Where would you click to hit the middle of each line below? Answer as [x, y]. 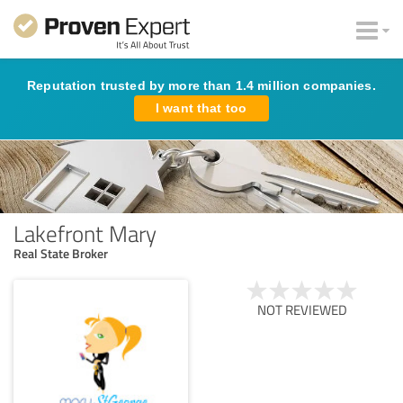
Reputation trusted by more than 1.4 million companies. [201, 85]
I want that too [201, 108]
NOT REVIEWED [302, 309]
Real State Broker [61, 253]
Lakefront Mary [85, 233]
